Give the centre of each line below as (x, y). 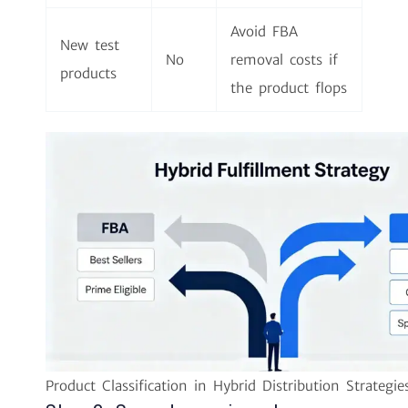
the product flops (289, 87)
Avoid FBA (264, 31)
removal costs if (284, 59)
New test (90, 45)
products (88, 73)
